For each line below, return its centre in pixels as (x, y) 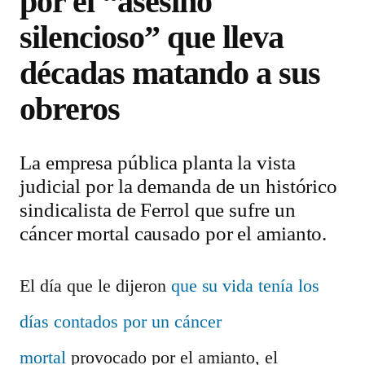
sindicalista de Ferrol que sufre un (158, 210)
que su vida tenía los (245, 286)
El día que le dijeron (95, 286)
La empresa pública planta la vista (158, 163)
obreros (70, 109)
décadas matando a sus (170, 73)
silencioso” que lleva (152, 37)
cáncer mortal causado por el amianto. (174, 233)
